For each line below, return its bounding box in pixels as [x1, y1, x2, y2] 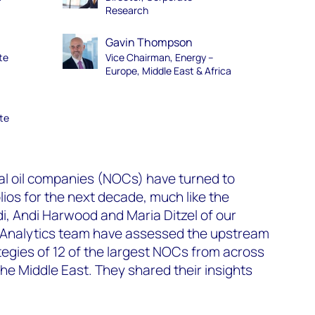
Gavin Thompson [105, 34, 193, 50]
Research [105, 4, 148, 17]
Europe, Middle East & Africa [105, 64, 231, 77]
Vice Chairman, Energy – [105, 51, 214, 64]
